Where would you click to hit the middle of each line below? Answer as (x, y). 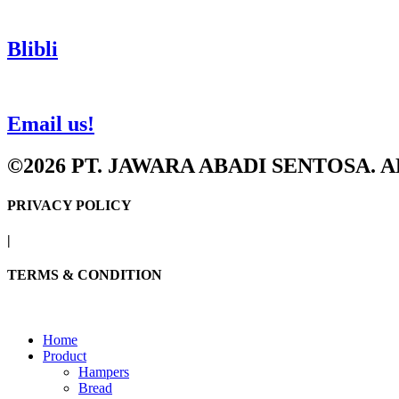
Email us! (51, 124)
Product (65, 356)
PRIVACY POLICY (69, 205)
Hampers (104, 372)
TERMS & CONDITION (85, 275)
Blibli (33, 49)
